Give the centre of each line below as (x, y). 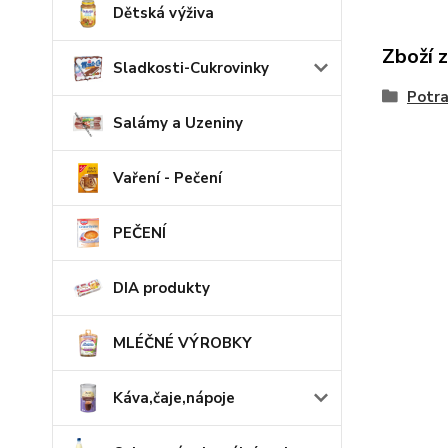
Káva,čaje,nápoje (174, 398)
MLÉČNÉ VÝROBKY (182, 343)
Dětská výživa (163, 13)
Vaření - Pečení (167, 178)
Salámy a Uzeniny (178, 123)
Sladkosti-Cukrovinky (191, 68)
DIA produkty (161, 288)
